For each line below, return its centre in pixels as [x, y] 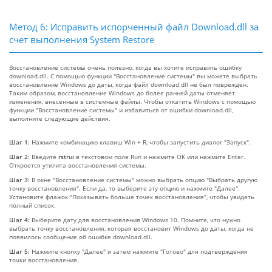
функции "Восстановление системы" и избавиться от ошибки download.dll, [121, 110]
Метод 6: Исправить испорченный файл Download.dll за [134, 26]
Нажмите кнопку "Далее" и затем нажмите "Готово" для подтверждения [140, 251]
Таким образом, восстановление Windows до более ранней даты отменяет [122, 93]
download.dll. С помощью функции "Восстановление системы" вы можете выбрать [133, 76]
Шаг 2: [20, 156]
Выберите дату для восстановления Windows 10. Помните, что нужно [136, 219]
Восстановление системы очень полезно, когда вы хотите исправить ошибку [125, 67]
